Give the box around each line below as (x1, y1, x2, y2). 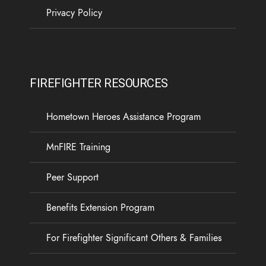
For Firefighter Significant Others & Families (46, 231, 221, 245)
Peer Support (46, 170, 99, 184)
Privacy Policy (46, 6, 102, 20)
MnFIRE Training (46, 140, 110, 154)
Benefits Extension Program (46, 201, 154, 214)
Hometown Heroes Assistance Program (46, 110, 201, 123)
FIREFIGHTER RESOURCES (30, 75, 168, 90)
